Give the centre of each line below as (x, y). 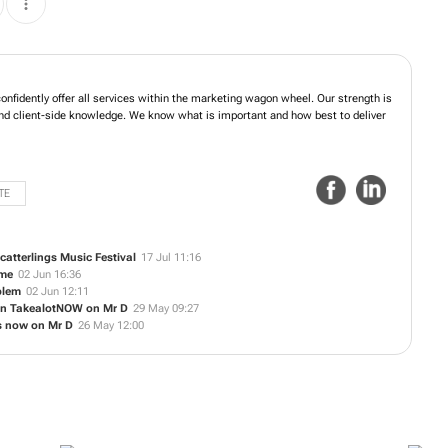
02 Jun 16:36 (49, 274)
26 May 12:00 (111, 325)
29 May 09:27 (166, 308)
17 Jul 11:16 (171, 257)
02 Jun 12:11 (57, 291)
